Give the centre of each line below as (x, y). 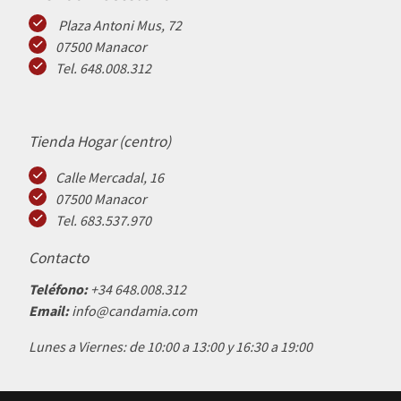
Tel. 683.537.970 (103, 221)
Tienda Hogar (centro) (100, 142)
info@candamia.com (134, 311)
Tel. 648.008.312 (103, 68)
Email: (50, 311)
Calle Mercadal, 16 (110, 178)
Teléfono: (60, 290)
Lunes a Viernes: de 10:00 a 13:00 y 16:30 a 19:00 (171, 347)
